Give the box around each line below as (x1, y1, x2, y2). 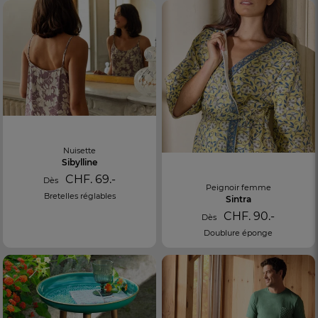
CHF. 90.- (221, 209, 275, 223)
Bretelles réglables (43, 191, 116, 202)
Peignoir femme (205, 182, 271, 192)
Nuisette (63, 146, 97, 156)
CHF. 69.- (62, 172, 116, 187)
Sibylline (62, 157, 98, 168)
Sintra (225, 193, 251, 204)
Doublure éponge (204, 227, 273, 238)
